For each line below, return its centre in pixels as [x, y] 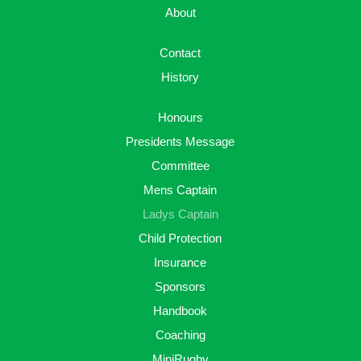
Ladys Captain [180, 214]
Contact [180, 53]
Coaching [180, 335]
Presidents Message [180, 141]
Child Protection [180, 238]
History [180, 77]
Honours [180, 117]
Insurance [180, 262]
